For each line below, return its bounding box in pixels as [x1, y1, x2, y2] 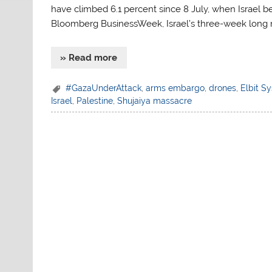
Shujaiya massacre [117, 96, 192, 106]
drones [209, 83, 237, 93]
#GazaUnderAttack [66, 83, 142, 93]
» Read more [60, 52, 118, 64]
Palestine [76, 96, 114, 106]
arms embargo [146, 83, 205, 93]
